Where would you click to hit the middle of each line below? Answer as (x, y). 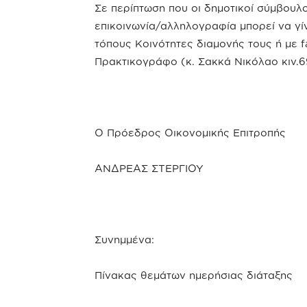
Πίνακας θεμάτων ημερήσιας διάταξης (194, 275)
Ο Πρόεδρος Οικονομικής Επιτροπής (190, 133)
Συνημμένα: (124, 240)
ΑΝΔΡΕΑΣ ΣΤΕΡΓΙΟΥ (149, 168)
